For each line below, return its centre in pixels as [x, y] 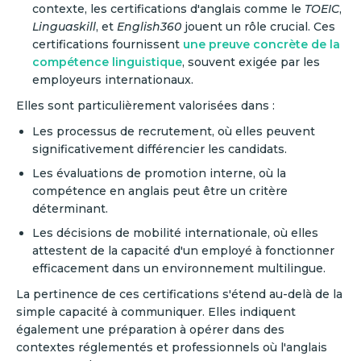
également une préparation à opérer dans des [150, 329]
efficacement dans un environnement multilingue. [179, 268]
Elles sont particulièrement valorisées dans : [145, 105]
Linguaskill [64, 26]
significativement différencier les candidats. [160, 149]
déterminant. [70, 208]
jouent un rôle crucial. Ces [258, 26]
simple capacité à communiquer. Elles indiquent [156, 311]
